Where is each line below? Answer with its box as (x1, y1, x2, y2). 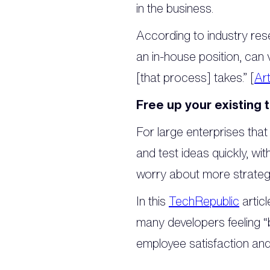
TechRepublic (169, 192, 239, 210)
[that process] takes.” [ (136, 69, 254, 86)
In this (136, 192, 169, 210)
